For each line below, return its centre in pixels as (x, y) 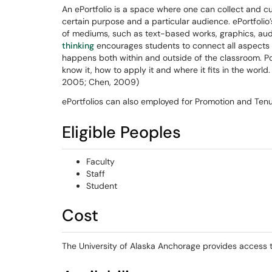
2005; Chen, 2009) (100, 82)
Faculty (100, 161)
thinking (78, 46)
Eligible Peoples (121, 132)
